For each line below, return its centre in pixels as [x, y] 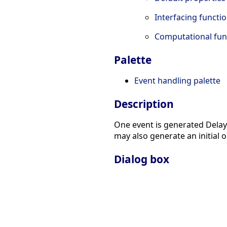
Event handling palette [177, 81]
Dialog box [142, 159]
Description [144, 104]
